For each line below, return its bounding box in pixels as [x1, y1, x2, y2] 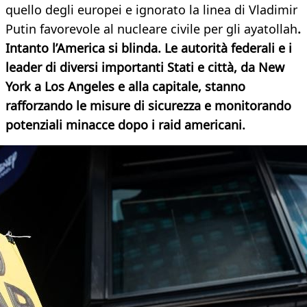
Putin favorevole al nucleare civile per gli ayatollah [5, 21, 297, 38]
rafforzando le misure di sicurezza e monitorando [5, 97, 291, 114]
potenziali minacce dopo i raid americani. [5, 116, 245, 134]
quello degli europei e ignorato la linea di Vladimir [5, 1, 297, 19]
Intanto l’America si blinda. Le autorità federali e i [5, 40, 292, 57]
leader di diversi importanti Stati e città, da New [5, 59, 284, 76]
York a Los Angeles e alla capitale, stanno [5, 78, 245, 95]
